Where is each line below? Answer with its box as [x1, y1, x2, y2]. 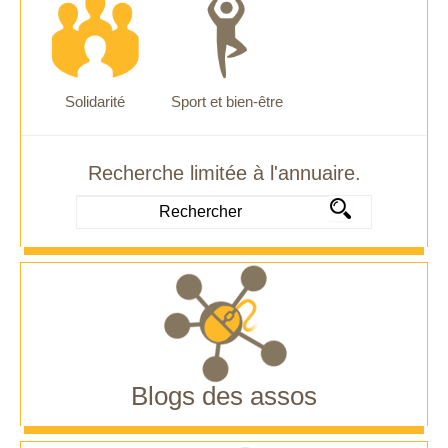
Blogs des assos [131, 382, 317, 411]
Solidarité [64, 93, 125, 111]
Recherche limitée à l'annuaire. [87, 161, 361, 185]
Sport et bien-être [170, 93, 283, 111]
